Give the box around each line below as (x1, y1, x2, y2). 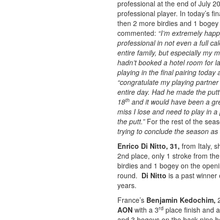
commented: (117, 28, 158, 38)
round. (117, 170, 141, 180)
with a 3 (133, 205, 159, 215)
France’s (117, 195, 146, 205)
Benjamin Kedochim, (146, 195, 216, 205)
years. (117, 180, 137, 190)
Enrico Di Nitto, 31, (117, 141, 182, 151)
